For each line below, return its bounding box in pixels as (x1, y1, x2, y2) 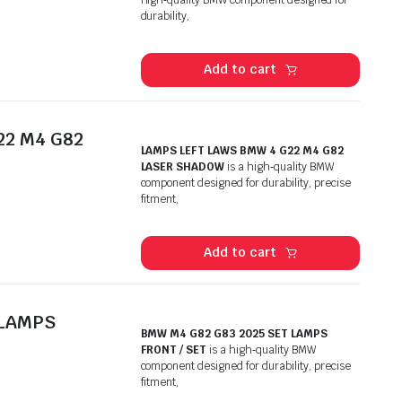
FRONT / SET (140, 342, 207, 357)
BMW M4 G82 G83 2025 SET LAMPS (140, 326, 328, 341)
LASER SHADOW (140, 159, 225, 174)
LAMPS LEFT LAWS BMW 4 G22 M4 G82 (140, 143, 344, 158)
